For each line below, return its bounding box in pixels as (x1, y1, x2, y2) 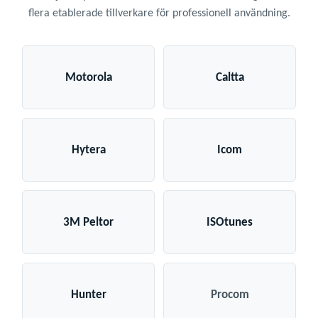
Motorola (65, 71, 112, 84)
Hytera (71, 143, 106, 156)
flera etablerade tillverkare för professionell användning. (28, 8, 290, 20)
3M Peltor (63, 216, 114, 229)
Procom (210, 288, 249, 301)
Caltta (215, 71, 244, 84)
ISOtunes (207, 216, 253, 229)
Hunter (70, 288, 106, 301)
